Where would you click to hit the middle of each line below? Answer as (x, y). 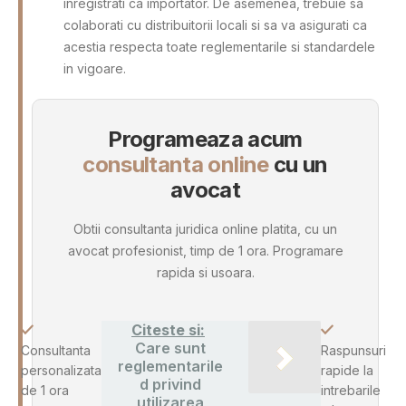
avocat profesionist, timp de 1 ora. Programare (205, 251)
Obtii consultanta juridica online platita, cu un (205, 229)
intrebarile (350, 391)
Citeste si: (168, 330)
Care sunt (170, 348)
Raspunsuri (353, 351)
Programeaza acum (205, 139)
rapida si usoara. (205, 273)
